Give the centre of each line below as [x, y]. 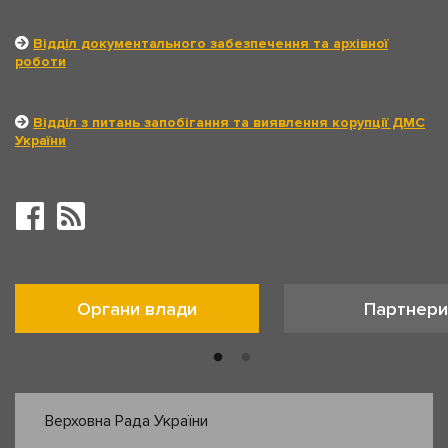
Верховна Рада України [126, 421]
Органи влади [137, 309]
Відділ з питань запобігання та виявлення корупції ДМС [229, 123]
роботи [40, 62]
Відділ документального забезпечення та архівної [210, 44]
